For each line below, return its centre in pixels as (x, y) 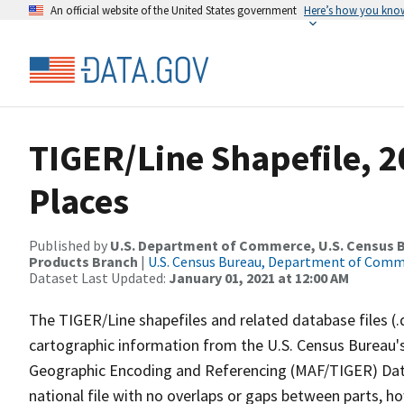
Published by (69, 245)
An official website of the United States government (174, 10)
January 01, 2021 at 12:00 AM (259, 278)
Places (79, 201)
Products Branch (83, 262)
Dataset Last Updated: (99, 278)
